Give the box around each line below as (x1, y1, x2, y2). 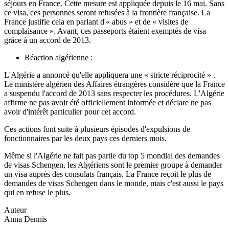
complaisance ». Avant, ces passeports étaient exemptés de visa (4, 27, 206, 36)
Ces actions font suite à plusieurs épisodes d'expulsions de (4, 125, 190, 134)
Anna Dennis (4, 215, 47, 224)
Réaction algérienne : (25, 53, 93, 62)
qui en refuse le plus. (4, 188, 71, 197)
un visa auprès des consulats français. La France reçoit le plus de (4, 170, 211, 179)
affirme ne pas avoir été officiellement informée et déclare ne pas (4, 98, 211, 107)
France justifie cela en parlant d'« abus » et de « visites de (4, 17, 188, 27)
